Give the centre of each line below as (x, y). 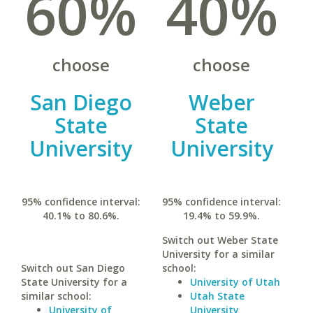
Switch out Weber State (220, 240)
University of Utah (235, 282)
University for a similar (218, 254)
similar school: (56, 296)
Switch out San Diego (73, 268)
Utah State (217, 296)
